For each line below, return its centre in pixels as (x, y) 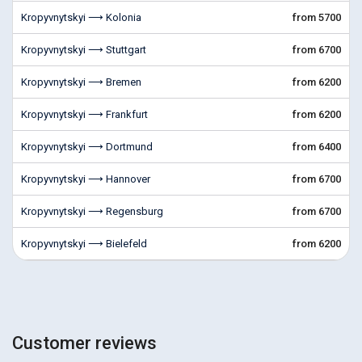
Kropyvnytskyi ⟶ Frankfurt (84, 114)
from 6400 (317, 147)
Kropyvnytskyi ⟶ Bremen (81, 82)
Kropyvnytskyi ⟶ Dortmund (87, 147)
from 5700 (317, 17)
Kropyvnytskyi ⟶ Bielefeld (84, 244)
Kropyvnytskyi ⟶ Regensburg (92, 211)
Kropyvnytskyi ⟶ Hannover (86, 179)
